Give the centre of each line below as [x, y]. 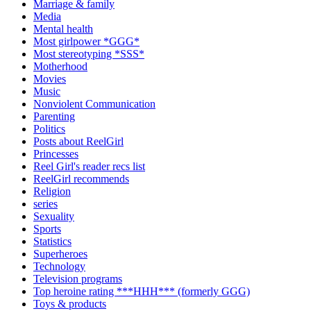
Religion [52, 191]
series [45, 203]
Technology [59, 266]
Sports [47, 228]
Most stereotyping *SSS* [89, 53]
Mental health [63, 28]
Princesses [56, 153]
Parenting [54, 116]
